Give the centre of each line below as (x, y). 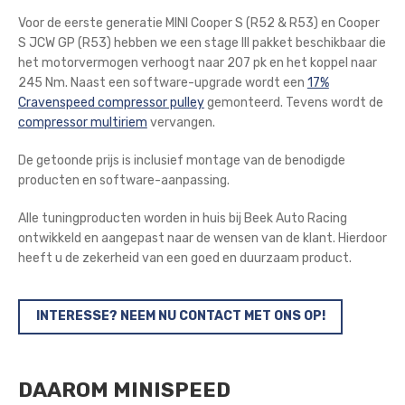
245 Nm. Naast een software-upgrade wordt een (162, 83)
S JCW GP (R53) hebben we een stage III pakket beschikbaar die (202, 43)
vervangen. (181, 123)
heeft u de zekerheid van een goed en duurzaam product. (184, 258)
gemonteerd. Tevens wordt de (293, 103)
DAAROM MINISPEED (124, 391)
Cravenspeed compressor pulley (111, 103)
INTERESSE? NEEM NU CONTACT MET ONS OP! (180, 316)
